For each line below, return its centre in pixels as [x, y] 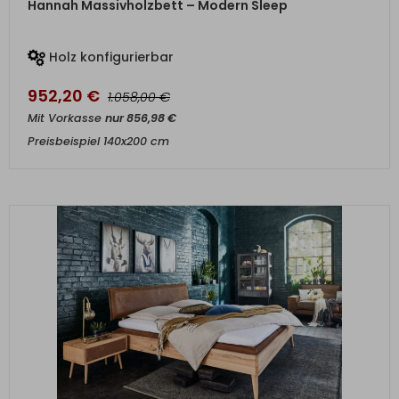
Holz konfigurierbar [110, 57]
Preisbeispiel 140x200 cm [98, 141]
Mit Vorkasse [66, 118]
